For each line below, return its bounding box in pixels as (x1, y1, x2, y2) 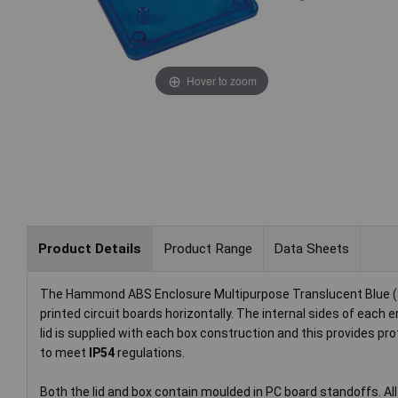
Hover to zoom (186, 72, 257, 88)
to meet (40, 346, 89, 361)
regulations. (115, 346, 185, 361)
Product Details (37, 240, 141, 257)
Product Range (163, 240, 252, 257)
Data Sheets (274, 240, 350, 257)
